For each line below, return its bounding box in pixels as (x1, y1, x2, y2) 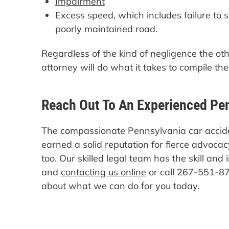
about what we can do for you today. (41, 180, 199, 192)
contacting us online (60, 166, 146, 178)
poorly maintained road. (55, 22, 157, 35)
